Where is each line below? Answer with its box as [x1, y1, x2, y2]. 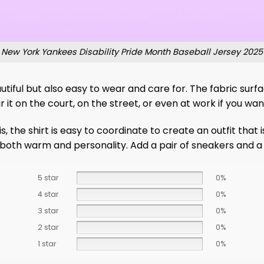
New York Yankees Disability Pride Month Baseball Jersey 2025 [1, 46, 263, 58]
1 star [37, 239, 57, 249]
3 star [37, 206, 59, 216]
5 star [37, 173, 59, 183]
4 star [37, 189, 59, 200]
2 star [37, 222, 59, 233]
